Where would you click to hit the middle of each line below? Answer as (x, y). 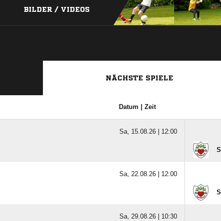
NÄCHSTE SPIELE (139, 78)
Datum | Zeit (137, 107)
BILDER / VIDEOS (57, 9)
